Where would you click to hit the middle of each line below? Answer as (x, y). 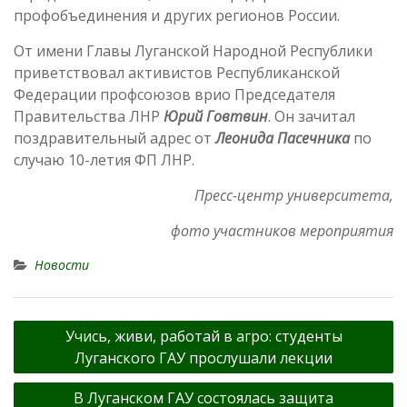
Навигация (57, 324)
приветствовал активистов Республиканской (177, 73)
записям (48, 379)
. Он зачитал (312, 117)
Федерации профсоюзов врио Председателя (174, 95)
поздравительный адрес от (114, 139)
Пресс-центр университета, (294, 196)
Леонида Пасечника (283, 139)
